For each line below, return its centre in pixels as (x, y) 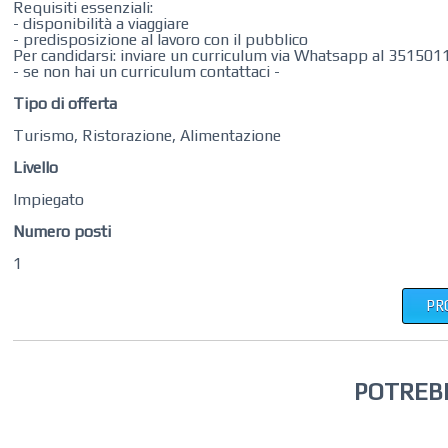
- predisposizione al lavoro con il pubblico (161, 39)
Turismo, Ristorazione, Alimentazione (147, 135)
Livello (36, 167)
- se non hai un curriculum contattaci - (147, 71)
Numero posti (62, 231)
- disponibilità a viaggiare (101, 23)
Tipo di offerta (65, 103)
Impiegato (49, 199)
